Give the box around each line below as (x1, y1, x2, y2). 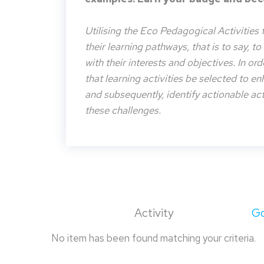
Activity (134, 205, 177, 220)
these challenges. (85, 104, 161, 117)
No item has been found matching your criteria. (51, 232, 256, 245)
